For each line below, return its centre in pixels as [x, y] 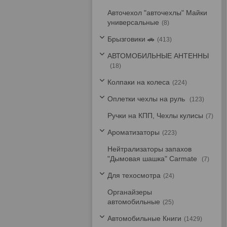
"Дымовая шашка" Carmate [153, 159]
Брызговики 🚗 [131, 39]
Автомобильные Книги [144, 218]
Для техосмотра [134, 175]
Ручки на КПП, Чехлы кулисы [155, 116]
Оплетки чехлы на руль [147, 99]
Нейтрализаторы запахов [149, 149]
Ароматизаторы [134, 132]
